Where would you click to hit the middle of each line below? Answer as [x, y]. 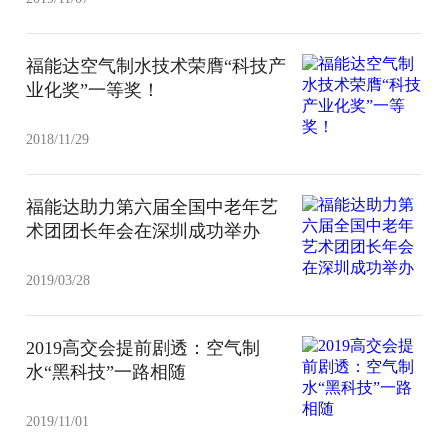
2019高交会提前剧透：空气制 [143, 347]
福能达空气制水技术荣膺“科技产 [156, 65]
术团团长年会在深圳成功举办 [143, 230]
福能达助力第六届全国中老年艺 [152, 206]
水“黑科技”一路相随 [106, 371]
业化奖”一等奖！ [93, 89]
